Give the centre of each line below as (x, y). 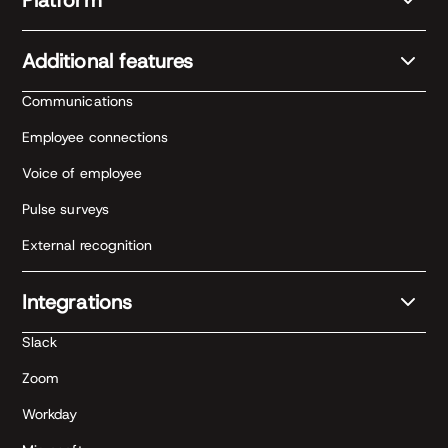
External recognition (87, 245)
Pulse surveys (65, 209)
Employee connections (95, 137)
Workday (50, 414)
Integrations (77, 301)
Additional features (108, 60)
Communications (77, 101)
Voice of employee (82, 173)
